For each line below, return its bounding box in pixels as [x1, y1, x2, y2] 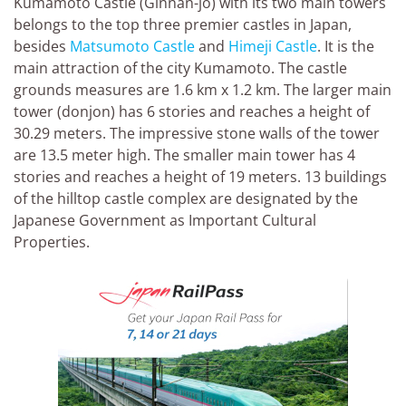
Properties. [14, 232, 90, 252]
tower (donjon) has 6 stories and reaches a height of [14, 101, 370, 121]
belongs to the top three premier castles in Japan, [14, 14, 352, 34]
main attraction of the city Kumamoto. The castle [14, 58, 347, 78]
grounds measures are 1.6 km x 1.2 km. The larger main [14, 80, 391, 100]
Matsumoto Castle [70, 36, 195, 56]
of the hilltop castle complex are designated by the [14, 188, 358, 208]
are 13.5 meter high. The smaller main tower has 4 [14, 145, 355, 165]
